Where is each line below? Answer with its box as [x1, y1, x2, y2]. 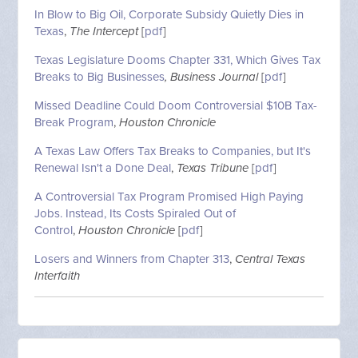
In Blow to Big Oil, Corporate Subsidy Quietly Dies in [34, 7, 304, 22]
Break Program [34, 115, 114, 130]
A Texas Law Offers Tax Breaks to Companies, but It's [34, 144, 312, 159]
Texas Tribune [177, 161, 249, 176]
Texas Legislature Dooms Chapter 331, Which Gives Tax [34, 53, 321, 68]
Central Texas [235, 252, 306, 267]
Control [34, 223, 74, 238]
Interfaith [34, 268, 81, 284]
